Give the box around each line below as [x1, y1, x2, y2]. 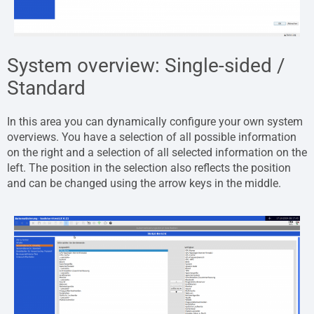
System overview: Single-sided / [7, 54, 285, 78]
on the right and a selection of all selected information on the [7, 146, 307, 160]
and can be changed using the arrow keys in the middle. [7, 177, 281, 191]
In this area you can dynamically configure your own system [7, 115, 303, 129]
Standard [7, 76, 86, 100]
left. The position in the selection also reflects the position [7, 161, 291, 175]
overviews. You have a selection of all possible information [7, 130, 296, 144]
